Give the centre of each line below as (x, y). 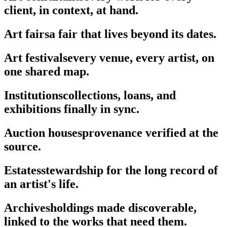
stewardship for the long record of (129, 170)
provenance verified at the (150, 133)
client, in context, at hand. (71, 10)
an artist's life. (41, 184)
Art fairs (27, 34)
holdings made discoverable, (123, 207)
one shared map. (47, 72)
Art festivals (36, 58)
